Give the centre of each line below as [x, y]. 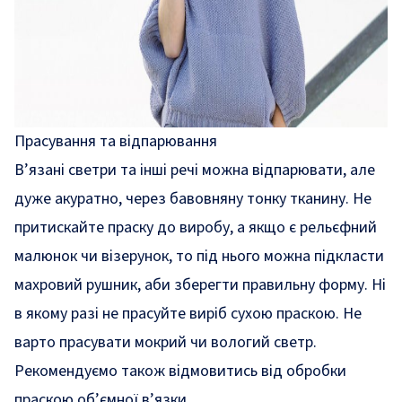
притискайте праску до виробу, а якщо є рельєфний [196, 227]
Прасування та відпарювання [116, 141]
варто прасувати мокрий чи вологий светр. [166, 342]
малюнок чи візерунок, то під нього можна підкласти [199, 256]
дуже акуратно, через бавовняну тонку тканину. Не [193, 199]
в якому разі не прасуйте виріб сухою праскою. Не [188, 314]
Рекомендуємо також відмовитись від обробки [180, 371]
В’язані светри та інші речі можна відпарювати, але [195, 170]
